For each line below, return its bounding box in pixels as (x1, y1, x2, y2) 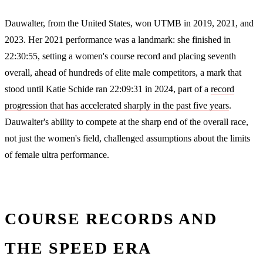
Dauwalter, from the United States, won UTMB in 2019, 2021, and (5, 18, 254, 28)
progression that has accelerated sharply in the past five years (5, 100, 229, 110)
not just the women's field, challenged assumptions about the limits (5, 133, 250, 143)
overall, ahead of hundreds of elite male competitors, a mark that (5, 67, 241, 77)
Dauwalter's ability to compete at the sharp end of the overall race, (5, 116, 248, 127)
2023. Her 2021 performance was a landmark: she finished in (5, 34, 231, 45)
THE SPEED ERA (5, 238, 151, 257)
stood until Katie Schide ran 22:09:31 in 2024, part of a (5, 83, 211, 94)
